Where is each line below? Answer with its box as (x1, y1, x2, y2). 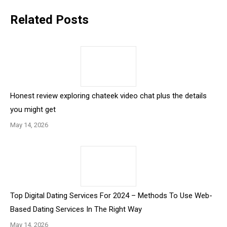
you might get (10, 105, 56, 114)
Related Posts (10, 13, 89, 27)
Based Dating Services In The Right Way (10, 205, 142, 214)
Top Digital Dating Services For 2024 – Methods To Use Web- (10, 191, 212, 200)
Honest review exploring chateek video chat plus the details (10, 91, 207, 100)
